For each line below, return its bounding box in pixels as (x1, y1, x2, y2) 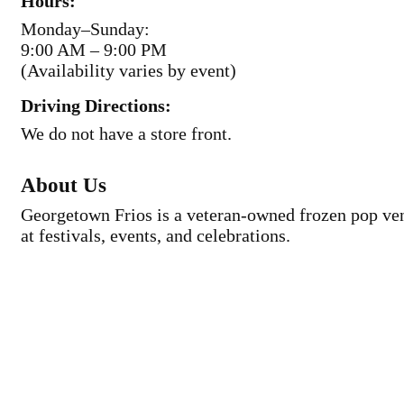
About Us (21, 173, 106, 197)
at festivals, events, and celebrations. (21, 225, 290, 245)
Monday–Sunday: (21, 19, 150, 39)
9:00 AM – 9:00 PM (21, 40, 167, 60)
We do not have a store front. (21, 124, 232, 143)
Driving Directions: (21, 96, 171, 115)
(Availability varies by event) (21, 60, 236, 80)
